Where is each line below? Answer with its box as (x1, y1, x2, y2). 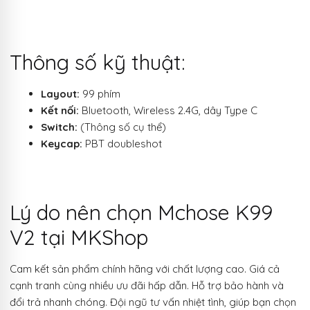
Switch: (41, 120, 77, 134)
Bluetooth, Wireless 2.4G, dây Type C (79, 104, 257, 118)
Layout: (41, 87, 80, 101)
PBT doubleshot (82, 137, 162, 151)
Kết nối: (41, 104, 79, 118)
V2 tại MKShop (10, 224, 148, 250)
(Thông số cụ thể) (77, 120, 166, 134)
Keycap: (41, 137, 82, 151)
